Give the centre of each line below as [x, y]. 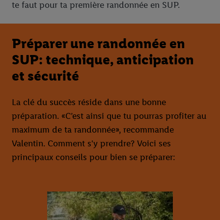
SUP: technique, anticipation [103, 59]
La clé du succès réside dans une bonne [89, 102]
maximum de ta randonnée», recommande [93, 130]
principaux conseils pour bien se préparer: [94, 157]
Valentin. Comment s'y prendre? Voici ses [91, 144]
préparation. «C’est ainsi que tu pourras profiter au [109, 116]
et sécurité [45, 75]
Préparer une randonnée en [98, 43]
